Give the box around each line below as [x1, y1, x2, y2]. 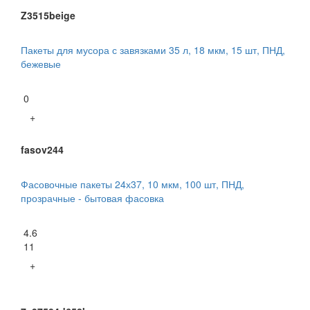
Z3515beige [21, 8, 75, 23]
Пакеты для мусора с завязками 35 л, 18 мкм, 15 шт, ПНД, [21, 43, 285, 57]
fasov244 [21, 143, 64, 157]
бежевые [21, 57, 61, 71]
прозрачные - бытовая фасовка [21, 191, 164, 206]
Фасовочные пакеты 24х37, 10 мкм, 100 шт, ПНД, [21, 177, 244, 192]
